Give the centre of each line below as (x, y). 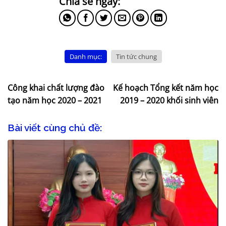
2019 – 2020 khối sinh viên (169, 100)
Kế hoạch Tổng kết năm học (166, 88)
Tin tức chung (136, 56)
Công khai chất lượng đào (56, 88)
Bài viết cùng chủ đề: (55, 127)
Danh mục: (86, 56)
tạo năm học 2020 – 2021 (55, 100)
